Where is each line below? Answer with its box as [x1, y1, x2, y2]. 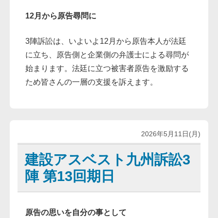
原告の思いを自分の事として [25, 208, 127, 217]
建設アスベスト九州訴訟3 [24, 152, 190, 168]
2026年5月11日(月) [141, 130, 200, 138]
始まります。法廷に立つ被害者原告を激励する [25, 64, 189, 73]
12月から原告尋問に [25, 12, 97, 20]
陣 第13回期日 [24, 168, 115, 184]
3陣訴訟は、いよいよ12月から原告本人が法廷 [25, 37, 187, 46]
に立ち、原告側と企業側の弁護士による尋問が [25, 51, 189, 59]
